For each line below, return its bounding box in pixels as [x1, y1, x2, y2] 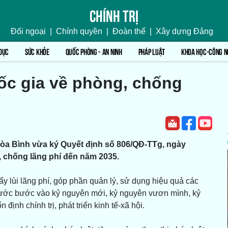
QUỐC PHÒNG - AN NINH [65, 45, 122, 56]
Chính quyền [56, 27, 102, 36]
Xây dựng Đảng [156, 27, 213, 36]
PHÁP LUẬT [138, 45, 165, 56]
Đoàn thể [112, 27, 146, 36]
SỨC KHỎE [25, 45, 49, 56]
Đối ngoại [11, 27, 46, 36]
